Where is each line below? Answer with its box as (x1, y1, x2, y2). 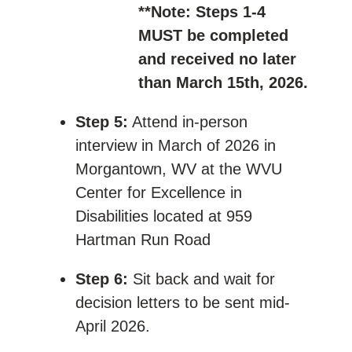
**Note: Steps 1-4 (138, 2, 266, 20)
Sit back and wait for (128, 269, 275, 288)
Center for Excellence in (75, 183, 242, 201)
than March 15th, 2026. (138, 73, 308, 91)
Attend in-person (128, 112, 247, 130)
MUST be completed (138, 26, 288, 44)
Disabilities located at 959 (75, 207, 252, 225)
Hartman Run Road (75, 230, 211, 248)
